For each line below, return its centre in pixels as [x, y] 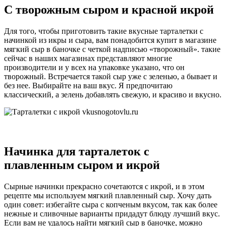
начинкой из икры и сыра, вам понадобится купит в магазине [110, 40]
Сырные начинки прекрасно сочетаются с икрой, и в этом [104, 186]
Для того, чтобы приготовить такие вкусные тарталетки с [104, 31]
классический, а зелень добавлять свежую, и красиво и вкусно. [113, 94]
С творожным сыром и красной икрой [109, 9]
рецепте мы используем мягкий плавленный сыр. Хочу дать [108, 195]
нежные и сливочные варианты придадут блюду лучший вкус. [112, 213]
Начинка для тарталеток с [77, 151]
